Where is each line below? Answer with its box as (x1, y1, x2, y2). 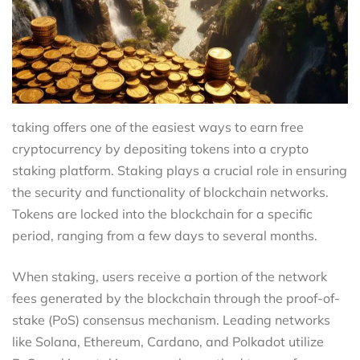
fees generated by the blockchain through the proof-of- (12, 290, 340, 307)
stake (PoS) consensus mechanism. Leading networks (12, 312, 330, 329)
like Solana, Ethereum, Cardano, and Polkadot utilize (12, 333, 324, 350)
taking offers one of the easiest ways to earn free (12, 119, 304, 136)
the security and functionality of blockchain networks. (12, 184, 329, 201)
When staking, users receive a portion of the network (12, 268, 327, 285)
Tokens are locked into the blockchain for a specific (12, 206, 313, 223)
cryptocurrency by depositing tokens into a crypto (12, 141, 309, 157)
